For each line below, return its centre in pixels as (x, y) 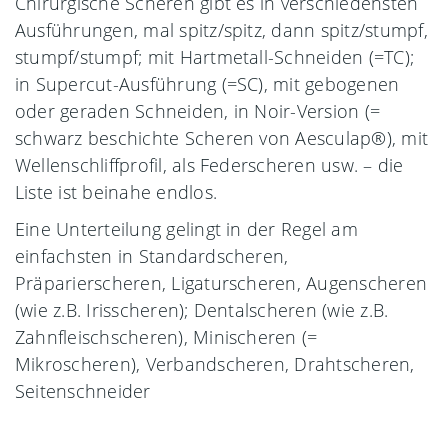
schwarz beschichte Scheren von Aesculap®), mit (222, 137)
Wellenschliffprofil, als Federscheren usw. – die (209, 164)
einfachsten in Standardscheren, (152, 255)
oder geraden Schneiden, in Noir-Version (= (198, 110)
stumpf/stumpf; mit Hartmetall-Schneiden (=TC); (215, 56)
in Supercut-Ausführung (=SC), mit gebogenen (207, 83)
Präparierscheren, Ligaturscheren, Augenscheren (221, 282)
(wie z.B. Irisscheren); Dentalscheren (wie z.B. (202, 309)
